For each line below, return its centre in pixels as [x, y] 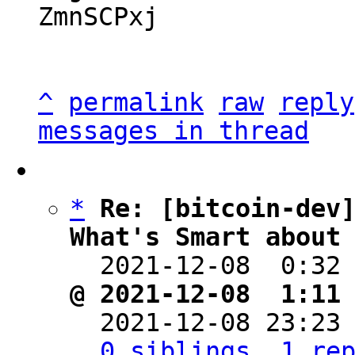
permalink [136, 102]
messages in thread [174, 131]
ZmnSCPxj [98, 17]
